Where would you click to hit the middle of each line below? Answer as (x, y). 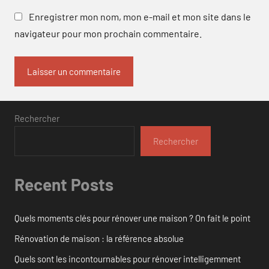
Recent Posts (64, 185)
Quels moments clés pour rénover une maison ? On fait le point (132, 218)
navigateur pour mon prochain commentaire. (108, 34)
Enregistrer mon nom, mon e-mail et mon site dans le (140, 17)
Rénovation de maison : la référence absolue (99, 238)
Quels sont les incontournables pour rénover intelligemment (128, 258)
